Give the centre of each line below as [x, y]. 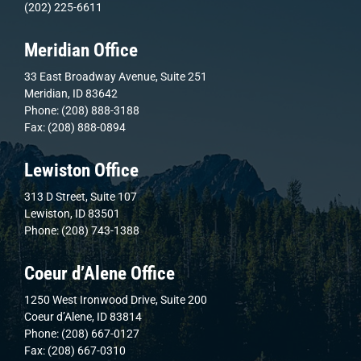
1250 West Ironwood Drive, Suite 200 [116, 299]
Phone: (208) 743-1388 [82, 230]
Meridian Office [81, 50]
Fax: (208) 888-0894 [75, 127]
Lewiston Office [81, 170]
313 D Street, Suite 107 [81, 196]
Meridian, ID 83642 [71, 93]
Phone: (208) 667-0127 [82, 333]
